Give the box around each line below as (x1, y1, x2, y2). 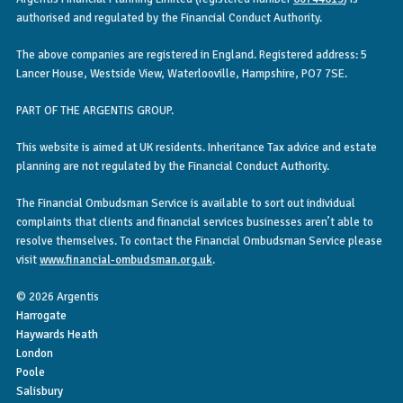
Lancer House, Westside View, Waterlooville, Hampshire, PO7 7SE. (16, 66, 347, 81)
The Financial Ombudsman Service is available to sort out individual (16, 195, 355, 210)
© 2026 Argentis (16, 289, 99, 304)
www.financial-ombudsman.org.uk (40, 252, 212, 267)
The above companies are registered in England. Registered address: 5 (16, 47, 367, 62)
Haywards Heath (16, 327, 98, 342)
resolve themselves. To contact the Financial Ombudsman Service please (16, 233, 382, 248)
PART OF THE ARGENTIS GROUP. (16, 103, 174, 118)
